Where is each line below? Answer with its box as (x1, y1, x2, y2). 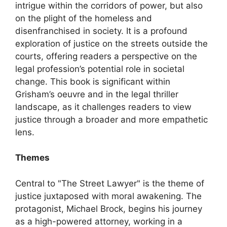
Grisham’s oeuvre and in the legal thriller (15, 89, 178, 99)
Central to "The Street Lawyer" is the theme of (15, 178, 204, 188)
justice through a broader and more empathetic (15, 114, 208, 125)
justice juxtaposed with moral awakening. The (15, 191, 202, 201)
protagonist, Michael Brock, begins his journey (15, 203, 202, 214)
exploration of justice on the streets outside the (15, 38, 208, 49)
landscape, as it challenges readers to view (15, 101, 192, 112)
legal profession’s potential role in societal (15, 63, 184, 74)
